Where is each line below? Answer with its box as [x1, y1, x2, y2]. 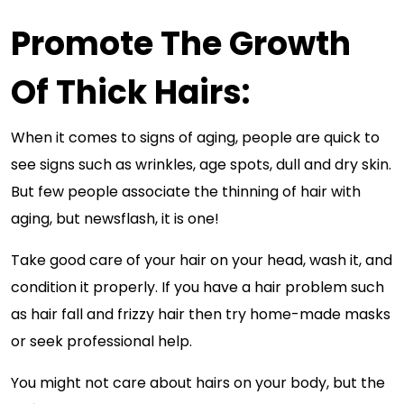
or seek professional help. [11, 331, 196, 352]
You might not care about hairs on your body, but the [11, 372, 385, 393]
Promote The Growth [11, 21, 351, 67]
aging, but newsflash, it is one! [11, 208, 219, 229]
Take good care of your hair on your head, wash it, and [11, 250, 392, 271]
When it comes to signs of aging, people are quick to [11, 127, 380, 148]
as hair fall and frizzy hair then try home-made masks [11, 304, 390, 325]
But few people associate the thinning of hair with [11, 181, 361, 202]
